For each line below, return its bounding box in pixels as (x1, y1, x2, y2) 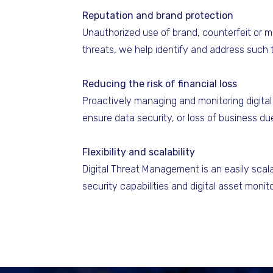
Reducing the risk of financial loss (82, 78, 237, 90)
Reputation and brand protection (82, 10, 233, 21)
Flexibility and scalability (82, 146, 195, 158)
